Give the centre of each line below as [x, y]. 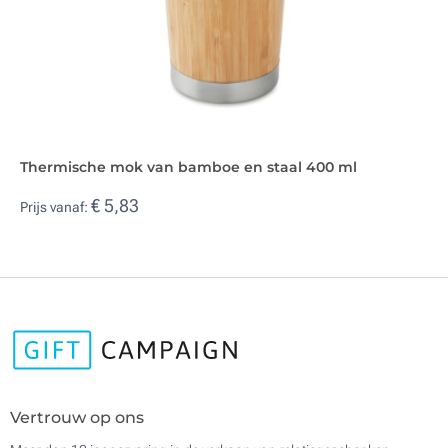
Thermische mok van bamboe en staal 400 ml [188, 166]
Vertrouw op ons [77, 418]
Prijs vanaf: [55, 207]
